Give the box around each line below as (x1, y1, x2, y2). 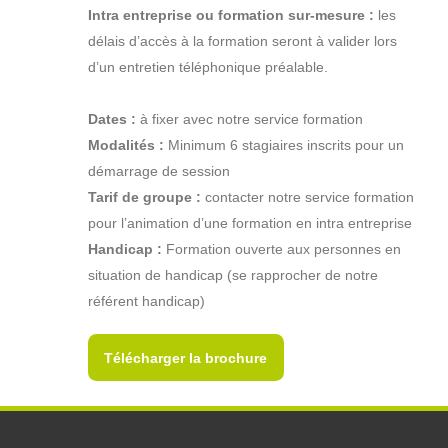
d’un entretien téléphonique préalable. (87, 59, 328, 76)
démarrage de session (87, 163, 230, 180)
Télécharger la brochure (104, 349, 268, 366)
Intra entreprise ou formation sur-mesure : (87, 7, 374, 24)
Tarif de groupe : (87, 189, 201, 206)
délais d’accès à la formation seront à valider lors (87, 33, 397, 50)
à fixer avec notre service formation (135, 111, 363, 128)
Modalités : (87, 137, 164, 154)
